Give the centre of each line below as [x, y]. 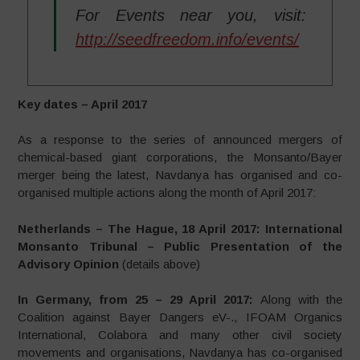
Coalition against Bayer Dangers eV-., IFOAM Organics [180, 317]
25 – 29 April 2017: [198, 300]
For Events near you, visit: [191, 15]
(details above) [162, 264]
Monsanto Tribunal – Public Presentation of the [180, 246]
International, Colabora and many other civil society [180, 335]
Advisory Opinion [70, 264]
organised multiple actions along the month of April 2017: [167, 193]
